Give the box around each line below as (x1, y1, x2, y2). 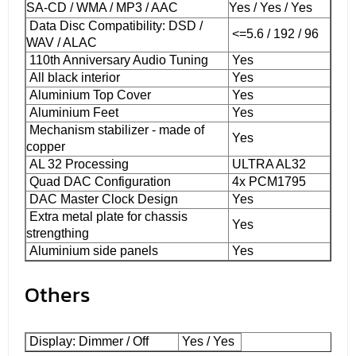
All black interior (26, 70, 120, 84)
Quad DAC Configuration (26, 174, 171, 188)
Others (25, 278, 91, 311)
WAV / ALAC (26, 35, 97, 49)
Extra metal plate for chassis (26, 209, 188, 223)
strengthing (26, 226, 89, 240)
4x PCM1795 (229, 174, 306, 188)
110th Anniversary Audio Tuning (26, 52, 208, 67)
